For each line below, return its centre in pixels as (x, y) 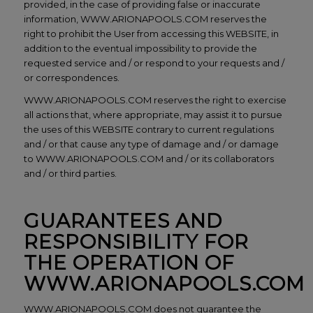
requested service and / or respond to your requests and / (154, 63)
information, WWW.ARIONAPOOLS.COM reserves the (145, 19)
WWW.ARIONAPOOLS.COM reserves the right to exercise (155, 100)
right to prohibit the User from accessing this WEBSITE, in (151, 33)
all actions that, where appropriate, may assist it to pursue (153, 114)
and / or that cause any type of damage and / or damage (151, 144)
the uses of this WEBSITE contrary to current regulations (148, 129)
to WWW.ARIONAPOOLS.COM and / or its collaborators (148, 158)
